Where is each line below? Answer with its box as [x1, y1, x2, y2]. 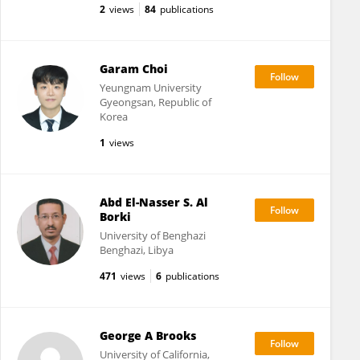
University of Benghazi [99, 228, 206, 243]
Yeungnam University [99, 80, 202, 95]
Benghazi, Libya [99, 243, 174, 257]
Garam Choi [99, 61, 168, 76]
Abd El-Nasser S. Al [99, 194, 208, 210]
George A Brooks [99, 328, 196, 343]
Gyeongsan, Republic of [99, 95, 211, 109]
